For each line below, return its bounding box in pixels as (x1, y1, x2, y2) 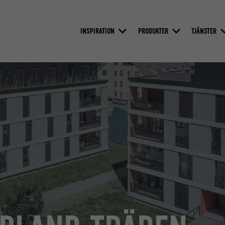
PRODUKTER (138, 26, 168, 36)
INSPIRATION (80, 26, 115, 36)
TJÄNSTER (191, 26, 217, 36)
